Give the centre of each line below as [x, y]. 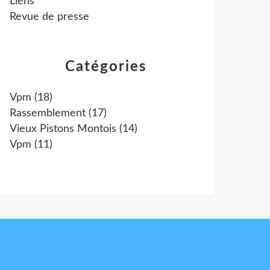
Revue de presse [49, 17]
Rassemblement [48, 113]
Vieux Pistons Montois [63, 129]
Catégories [106, 67]
